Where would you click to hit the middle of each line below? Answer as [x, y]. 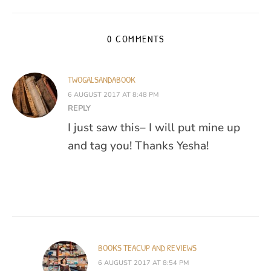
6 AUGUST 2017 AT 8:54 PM [143, 263]
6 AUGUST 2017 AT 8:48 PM [113, 95]
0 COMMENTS [135, 39]
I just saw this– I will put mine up [154, 128]
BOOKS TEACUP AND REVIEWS [147, 248]
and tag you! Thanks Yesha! [138, 146]
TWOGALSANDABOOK [102, 80]
